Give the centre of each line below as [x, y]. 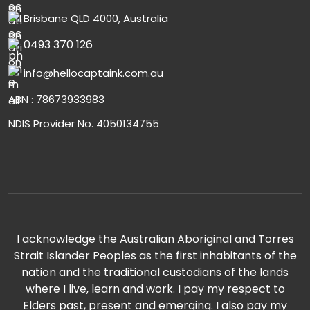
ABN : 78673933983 [56, 100]
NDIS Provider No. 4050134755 [84, 124]
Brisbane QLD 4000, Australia [96, 19]
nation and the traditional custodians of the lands [155, 273]
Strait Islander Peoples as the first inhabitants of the [155, 256]
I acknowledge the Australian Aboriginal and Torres [155, 239]
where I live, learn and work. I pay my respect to [155, 289]
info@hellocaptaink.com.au [93, 73]
